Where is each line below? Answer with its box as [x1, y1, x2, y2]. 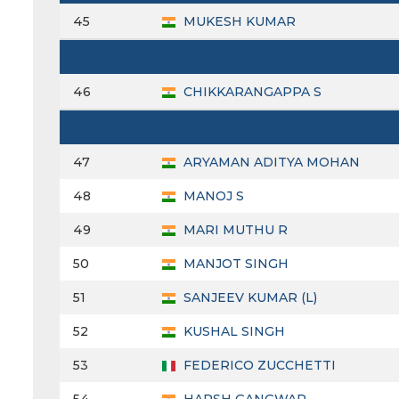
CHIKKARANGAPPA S [180, 84, 322, 101]
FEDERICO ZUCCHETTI [180, 357, 336, 374]
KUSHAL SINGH [180, 323, 285, 340]
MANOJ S [180, 188, 244, 205]
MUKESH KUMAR [180, 13, 296, 30]
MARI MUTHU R [180, 222, 288, 239]
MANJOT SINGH [180, 256, 289, 273]
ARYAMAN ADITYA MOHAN [180, 154, 360, 171]
